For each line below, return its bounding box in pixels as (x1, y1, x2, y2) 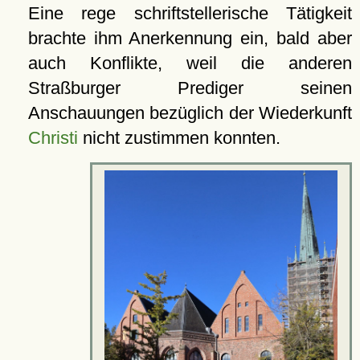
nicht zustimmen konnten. (77, 128, 280, 149)
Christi (27, 128, 78, 149)
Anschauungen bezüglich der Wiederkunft (27, 103, 352, 124)
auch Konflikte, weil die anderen (27, 53, 352, 74)
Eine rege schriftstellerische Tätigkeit (27, 3, 352, 24)
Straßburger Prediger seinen (27, 78, 352, 99)
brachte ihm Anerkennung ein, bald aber (27, 28, 352, 49)
